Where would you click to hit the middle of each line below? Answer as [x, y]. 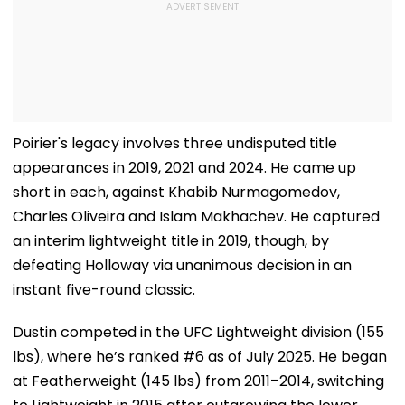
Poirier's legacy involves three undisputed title [175, 143]
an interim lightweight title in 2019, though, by [171, 240]
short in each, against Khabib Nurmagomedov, [176, 192]
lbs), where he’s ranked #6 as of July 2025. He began [200, 356]
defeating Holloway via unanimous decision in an [182, 265]
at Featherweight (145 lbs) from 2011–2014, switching [198, 381]
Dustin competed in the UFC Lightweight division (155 [198, 332]
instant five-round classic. [104, 289]
